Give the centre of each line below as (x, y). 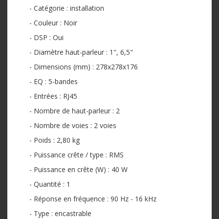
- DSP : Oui (46, 38)
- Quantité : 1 (50, 184)
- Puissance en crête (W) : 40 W (78, 170)
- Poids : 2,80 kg (55, 140)
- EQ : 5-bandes (54, 82)
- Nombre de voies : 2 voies (73, 126)
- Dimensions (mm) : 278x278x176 (84, 67)
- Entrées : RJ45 (53, 96)
